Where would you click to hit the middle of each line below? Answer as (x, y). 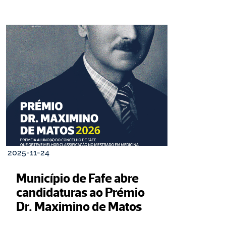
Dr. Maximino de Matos (79, 206)
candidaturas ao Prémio (80, 192)
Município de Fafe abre (77, 178)
